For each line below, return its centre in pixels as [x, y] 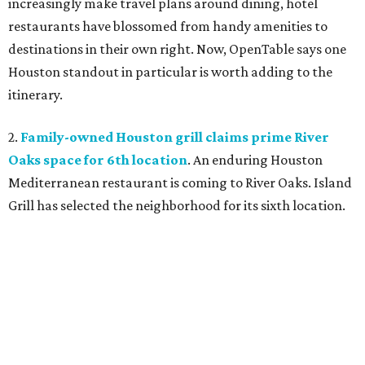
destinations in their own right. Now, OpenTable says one [177, 49]
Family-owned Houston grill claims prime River [175, 137]
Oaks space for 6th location [98, 160]
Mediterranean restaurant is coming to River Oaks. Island [180, 183]
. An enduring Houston [255, 160]
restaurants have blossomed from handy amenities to [168, 26]
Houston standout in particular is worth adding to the [170, 72]
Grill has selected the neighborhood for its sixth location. [177, 206]
